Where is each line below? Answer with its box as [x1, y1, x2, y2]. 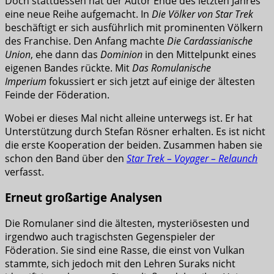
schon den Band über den [5, 151, 127, 165]
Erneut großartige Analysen [5, 190, 162, 206]
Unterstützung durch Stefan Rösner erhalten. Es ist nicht [5, 124, 265, 138]
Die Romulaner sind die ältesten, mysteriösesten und [5, 217, 250, 231]
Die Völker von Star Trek [152, 7, 253, 21]
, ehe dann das [31, 47, 100, 61]
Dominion [100, 47, 143, 61]
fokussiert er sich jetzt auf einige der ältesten [46, 74, 255, 88]
